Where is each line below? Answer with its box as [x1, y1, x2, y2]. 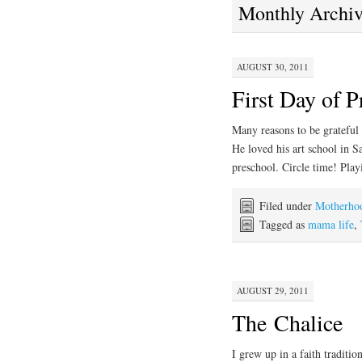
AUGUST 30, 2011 [237, 61, 309, 73]
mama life [308, 217, 354, 232]
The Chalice [232, 306, 343, 338]
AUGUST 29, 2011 [237, 284, 309, 297]
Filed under [259, 198, 315, 213]
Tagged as [259, 217, 308, 232]
